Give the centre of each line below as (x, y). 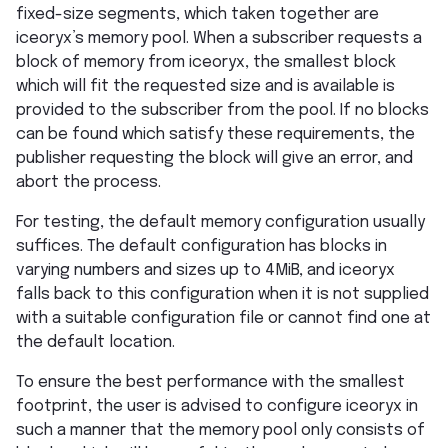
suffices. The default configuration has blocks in (201, 247)
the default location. (95, 343)
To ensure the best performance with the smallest (210, 383)
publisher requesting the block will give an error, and (214, 159)
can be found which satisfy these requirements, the (215, 135)
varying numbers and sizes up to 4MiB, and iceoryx (205, 271)
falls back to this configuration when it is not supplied (222, 295)
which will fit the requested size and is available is (205, 87)
